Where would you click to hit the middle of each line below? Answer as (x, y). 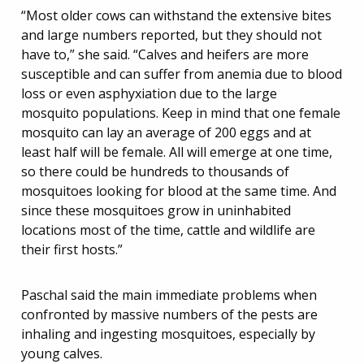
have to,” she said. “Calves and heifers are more (165, 54)
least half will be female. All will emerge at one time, (177, 152)
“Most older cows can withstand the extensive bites (176, 15)
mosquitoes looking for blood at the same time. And (179, 191)
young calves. (62, 353)
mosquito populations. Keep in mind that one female (181, 113)
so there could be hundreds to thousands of (155, 171)
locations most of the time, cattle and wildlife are (168, 230)
